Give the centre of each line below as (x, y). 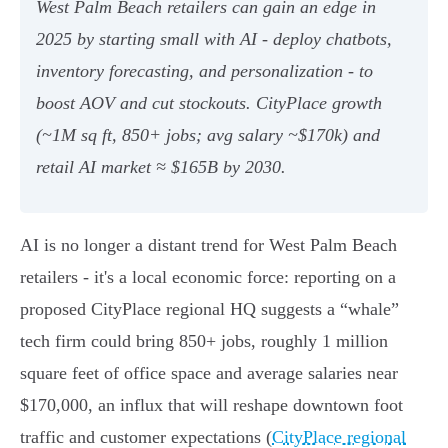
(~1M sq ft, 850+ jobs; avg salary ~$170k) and (208, 135)
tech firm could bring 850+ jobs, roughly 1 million (204, 341)
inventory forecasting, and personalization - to (204, 71)
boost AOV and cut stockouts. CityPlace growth (209, 103)
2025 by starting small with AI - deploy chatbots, (214, 39)
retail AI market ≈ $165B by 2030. (161, 167)
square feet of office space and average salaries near (209, 373)
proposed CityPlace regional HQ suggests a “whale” (209, 309)
